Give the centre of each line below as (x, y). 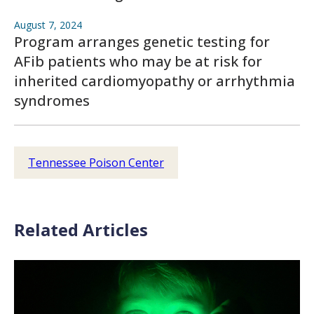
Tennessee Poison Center (96, 163)
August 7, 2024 (48, 25)
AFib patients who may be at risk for (138, 62)
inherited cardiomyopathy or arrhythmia (155, 81)
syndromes (52, 101)
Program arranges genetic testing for (142, 42)
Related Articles (81, 230)
